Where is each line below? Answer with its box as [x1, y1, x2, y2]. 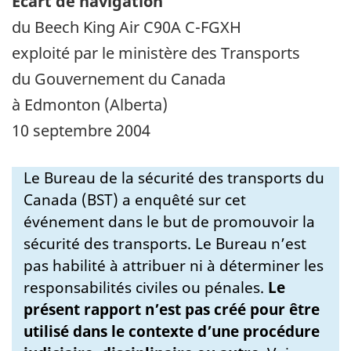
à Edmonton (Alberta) [12, 93, 168, 115]
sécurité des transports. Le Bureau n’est [24, 233, 306, 254]
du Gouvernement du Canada [12, 67, 226, 89]
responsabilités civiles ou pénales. [24, 277, 268, 298]
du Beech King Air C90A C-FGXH [12, 16, 241, 38]
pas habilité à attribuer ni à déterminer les [24, 255, 324, 276]
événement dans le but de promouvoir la [24, 211, 315, 232]
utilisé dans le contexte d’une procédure [24, 320, 320, 342]
